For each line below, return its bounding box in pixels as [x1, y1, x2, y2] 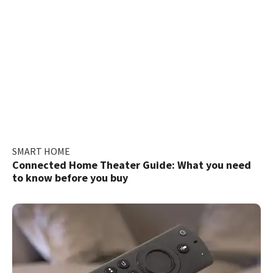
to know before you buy [12, 170, 128, 185]
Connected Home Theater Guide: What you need [12, 157, 251, 172]
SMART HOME [12, 144, 70, 157]
